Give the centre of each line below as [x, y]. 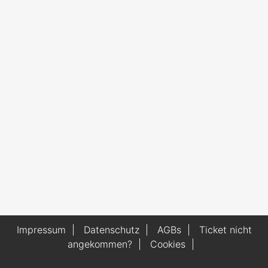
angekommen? [100, 244]
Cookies [168, 244]
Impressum [41, 230]
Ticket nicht [225, 230]
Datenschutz [111, 230]
